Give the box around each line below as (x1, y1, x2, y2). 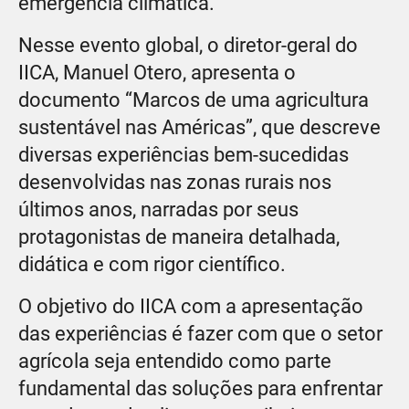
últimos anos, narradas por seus (18, 197, 299, 221)
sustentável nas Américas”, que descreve (18, 115, 381, 139)
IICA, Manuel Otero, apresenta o (18, 60, 296, 84)
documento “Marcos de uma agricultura (18, 88, 369, 111)
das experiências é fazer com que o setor (18, 321, 383, 345)
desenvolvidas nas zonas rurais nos (18, 170, 331, 194)
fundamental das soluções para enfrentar (18, 376, 383, 400)
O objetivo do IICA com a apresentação (18, 294, 363, 318)
